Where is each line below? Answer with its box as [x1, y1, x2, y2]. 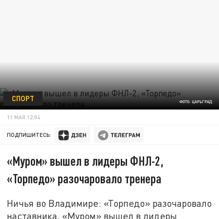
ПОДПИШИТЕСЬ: [7, 131, 51, 138]
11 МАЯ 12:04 [7, 113, 41, 120]
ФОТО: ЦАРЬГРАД [179, 99, 212, 105]
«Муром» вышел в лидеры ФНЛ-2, [7, 153, 164, 169]
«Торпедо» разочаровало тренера [7, 171, 162, 186]
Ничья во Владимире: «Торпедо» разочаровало [7, 197, 212, 209]
